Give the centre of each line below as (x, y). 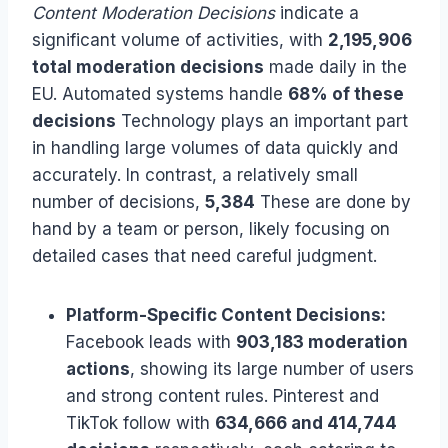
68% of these (346, 93)
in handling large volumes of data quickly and (215, 147)
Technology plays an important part (262, 120)
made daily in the (335, 66)
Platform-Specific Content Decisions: (226, 314)
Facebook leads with (151, 341)
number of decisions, (118, 201)
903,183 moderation (322, 341)
